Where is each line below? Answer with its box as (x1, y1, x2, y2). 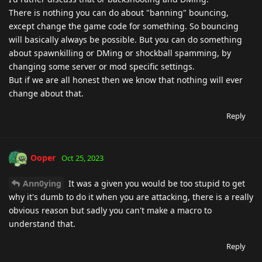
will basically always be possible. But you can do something (9, 33, 242, 45)
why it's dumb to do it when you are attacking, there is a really (9, 191, 253, 202)
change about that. (9, 87, 84, 99)
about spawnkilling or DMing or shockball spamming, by (9, 47, 231, 58)
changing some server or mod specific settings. (9, 60, 195, 72)
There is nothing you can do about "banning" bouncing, (9, 6, 229, 18)
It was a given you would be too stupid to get (66, 177, 245, 189)
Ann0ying (23, 177, 61, 189)
